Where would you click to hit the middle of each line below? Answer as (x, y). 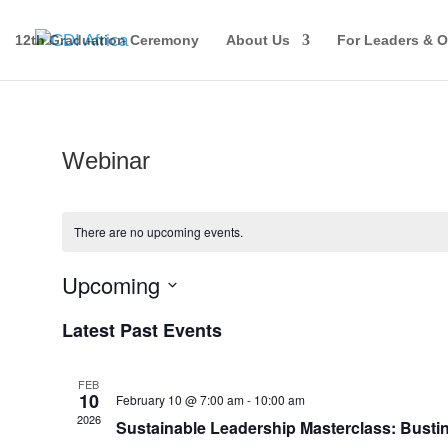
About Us (258, 40)
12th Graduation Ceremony (107, 40)
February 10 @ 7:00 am (179, 399)
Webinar (105, 160)
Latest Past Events (141, 330)
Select (84, 313)
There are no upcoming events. (158, 231)
